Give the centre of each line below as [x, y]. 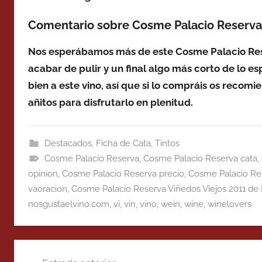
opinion [43, 174]
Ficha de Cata [123, 143]
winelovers [230, 204]
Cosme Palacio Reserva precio [123, 174]
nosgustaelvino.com [69, 204]
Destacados [68, 143]
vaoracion [48, 189]
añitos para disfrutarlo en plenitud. [111, 102]
